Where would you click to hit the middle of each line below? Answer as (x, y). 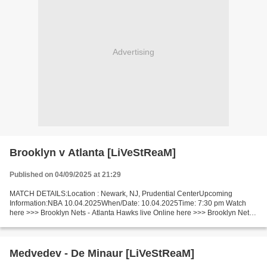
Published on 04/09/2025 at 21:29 (65, 175)
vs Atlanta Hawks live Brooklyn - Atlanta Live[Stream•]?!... (101, 222)
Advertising (133, 52)
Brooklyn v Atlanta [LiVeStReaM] (93, 153)
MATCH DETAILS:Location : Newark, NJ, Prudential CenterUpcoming (121, 194)
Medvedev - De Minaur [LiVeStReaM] (102, 253)
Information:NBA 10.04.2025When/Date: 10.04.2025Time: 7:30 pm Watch (128, 203)
